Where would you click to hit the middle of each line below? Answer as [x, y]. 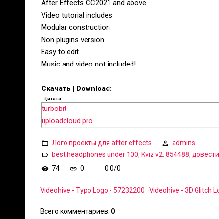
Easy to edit [60, 52]
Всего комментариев [74, 211]
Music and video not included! [88, 64]
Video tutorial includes [77, 15]
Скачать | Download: [77, 88]
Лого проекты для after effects [102, 142]
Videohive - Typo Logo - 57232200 [92, 190]
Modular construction [76, 27]
